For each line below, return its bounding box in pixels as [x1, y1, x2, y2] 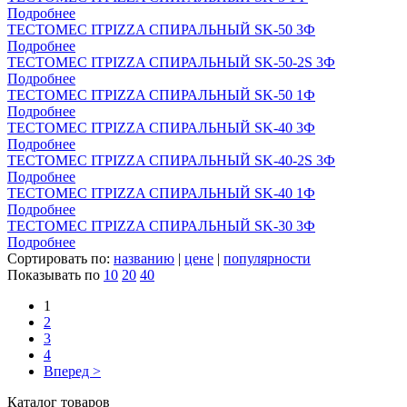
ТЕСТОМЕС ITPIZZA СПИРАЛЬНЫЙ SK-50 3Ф [7, 21, 315, 37]
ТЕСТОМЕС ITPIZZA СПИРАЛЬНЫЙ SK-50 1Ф [7, 86, 315, 103]
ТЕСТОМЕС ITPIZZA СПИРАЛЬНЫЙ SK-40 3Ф [7, 119, 315, 135]
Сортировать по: [7, 250, 114, 266]
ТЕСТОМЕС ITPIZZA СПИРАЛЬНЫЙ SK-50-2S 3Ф [7, 54, 335, 70]
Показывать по [7, 266, 104, 283]
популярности [223, 250, 311, 266]
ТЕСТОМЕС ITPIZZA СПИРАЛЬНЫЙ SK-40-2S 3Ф [7, 152, 335, 168]
